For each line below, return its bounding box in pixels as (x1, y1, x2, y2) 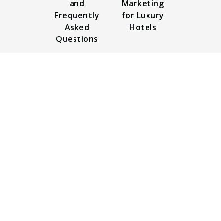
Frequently (54, 9, 100, 21)
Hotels (129, 21, 156, 33)
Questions (56, 33, 98, 44)
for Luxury (121, 9, 164, 21)
